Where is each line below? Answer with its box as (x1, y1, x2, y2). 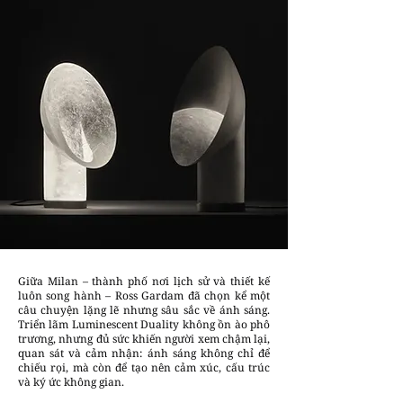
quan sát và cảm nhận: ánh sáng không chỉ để (18, 345, 270, 361)
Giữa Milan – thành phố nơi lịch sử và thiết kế (18, 273, 270, 289)
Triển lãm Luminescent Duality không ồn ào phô (18, 317, 270, 332)
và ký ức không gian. (18, 374, 124, 390)
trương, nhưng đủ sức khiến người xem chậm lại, (18, 331, 270, 346)
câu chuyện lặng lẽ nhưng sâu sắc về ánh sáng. (18, 302, 270, 318)
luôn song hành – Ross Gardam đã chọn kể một (18, 288, 270, 303)
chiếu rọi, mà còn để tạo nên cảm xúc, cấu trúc (18, 360, 270, 375)
